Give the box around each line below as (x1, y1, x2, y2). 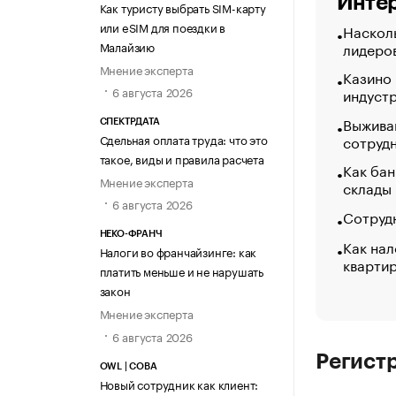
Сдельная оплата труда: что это (99, 130, 268, 148)
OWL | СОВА (99, 361, 157, 371)
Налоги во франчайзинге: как (99, 242, 257, 261)
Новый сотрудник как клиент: (99, 374, 259, 392)
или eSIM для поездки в (99, 17, 226, 35)
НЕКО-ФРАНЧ (99, 229, 163, 240)
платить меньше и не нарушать (99, 262, 263, 280)
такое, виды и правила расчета (99, 149, 264, 168)
